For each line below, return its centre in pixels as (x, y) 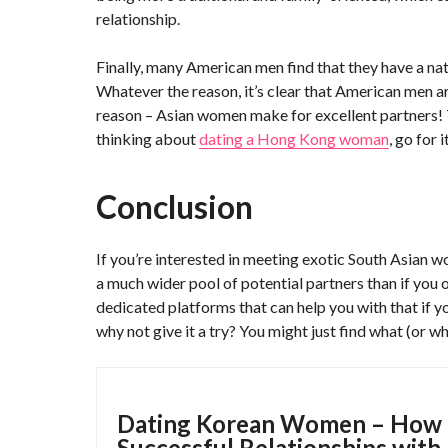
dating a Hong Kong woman (294, 138)
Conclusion (174, 206)
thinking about (147, 138)
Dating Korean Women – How (279, 423)
